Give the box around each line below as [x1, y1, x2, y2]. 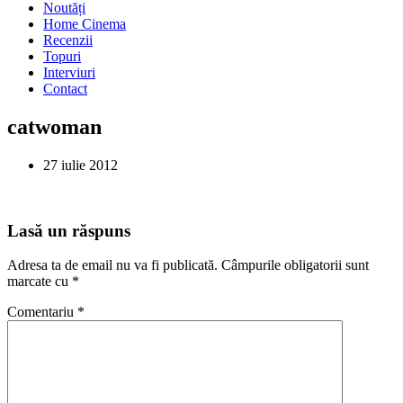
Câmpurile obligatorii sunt [221, 257, 369, 273]
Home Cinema [43, 16, 126, 31]
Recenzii [43, 32, 93, 48]
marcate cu [7, 273, 72, 290]
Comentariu [7, 304, 77, 320]
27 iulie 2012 [43, 157, 118, 173]
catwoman [7, 114, 102, 139]
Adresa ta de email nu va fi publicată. [7, 257, 218, 273]
